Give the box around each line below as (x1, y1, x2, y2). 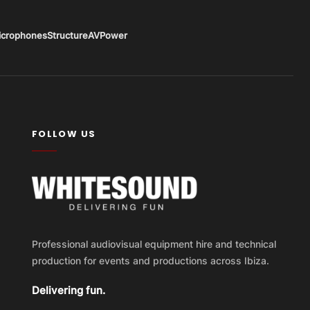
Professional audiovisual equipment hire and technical (31, 238, 276, 250)
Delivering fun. (31, 284, 105, 298)
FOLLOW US (31, 127, 96, 141)
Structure (47, 30, 88, 42)
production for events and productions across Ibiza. (31, 255, 269, 267)
